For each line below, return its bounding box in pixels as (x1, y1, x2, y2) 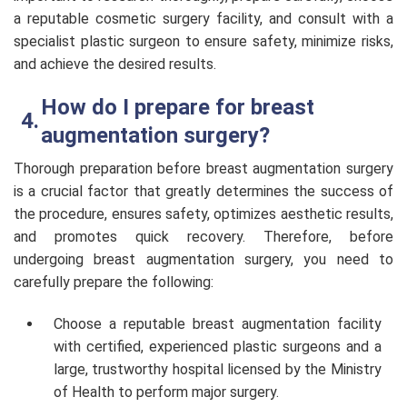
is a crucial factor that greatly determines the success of (14, 183, 393, 201)
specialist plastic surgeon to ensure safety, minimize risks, (14, 32, 393, 50)
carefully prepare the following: (14, 273, 213, 292)
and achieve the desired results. (14, 55, 220, 73)
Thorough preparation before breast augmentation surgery (14, 160, 393, 178)
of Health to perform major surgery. (53, 383, 279, 402)
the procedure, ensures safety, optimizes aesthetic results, (14, 205, 393, 223)
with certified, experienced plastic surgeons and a (53, 338, 382, 356)
